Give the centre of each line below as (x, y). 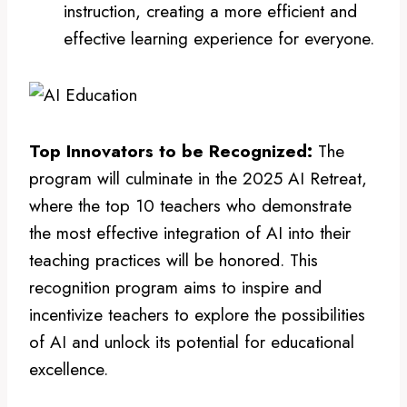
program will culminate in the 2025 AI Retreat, (198, 178)
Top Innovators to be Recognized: (171, 151)
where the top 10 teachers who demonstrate (190, 205)
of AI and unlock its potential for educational (192, 342)
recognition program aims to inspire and (175, 287)
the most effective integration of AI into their (190, 233)
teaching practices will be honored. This (174, 260)
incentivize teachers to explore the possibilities (197, 314)
